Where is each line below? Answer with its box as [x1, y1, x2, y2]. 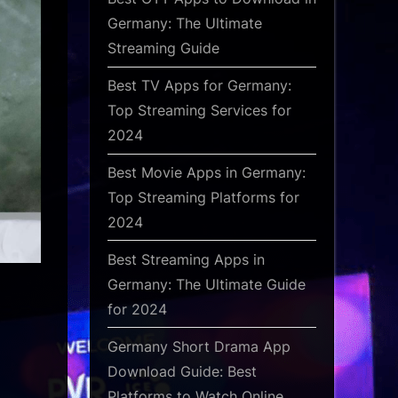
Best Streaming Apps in [107, 250, 265, 268]
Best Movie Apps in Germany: [107, 163, 306, 181]
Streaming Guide [107, 39, 219, 58]
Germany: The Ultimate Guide [107, 275, 306, 293]
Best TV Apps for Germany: [107, 76, 291, 95]
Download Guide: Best [107, 362, 257, 380]
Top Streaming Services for [107, 101, 291, 120]
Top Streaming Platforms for [107, 187, 299, 206]
